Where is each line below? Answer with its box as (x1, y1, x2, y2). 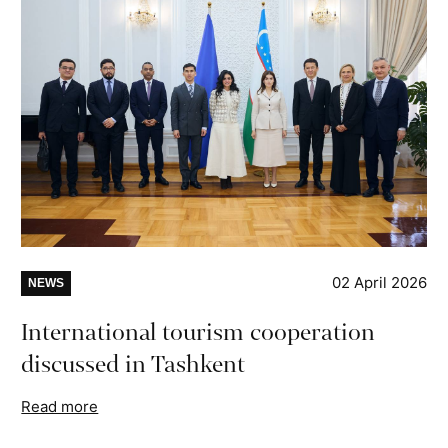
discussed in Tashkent (21, 348, 246, 382)
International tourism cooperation (21, 316, 376, 350)
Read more (21, 397, 99, 417)
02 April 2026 (331, 273, 427, 293)
